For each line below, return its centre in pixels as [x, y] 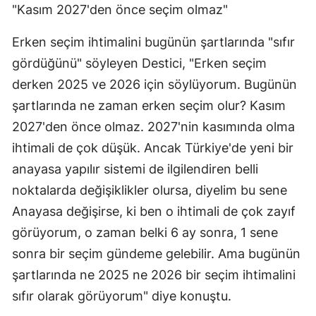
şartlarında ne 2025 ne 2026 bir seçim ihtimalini [154, 275]
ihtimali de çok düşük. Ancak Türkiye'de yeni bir [153, 148]
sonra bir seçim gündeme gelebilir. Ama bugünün [156, 254]
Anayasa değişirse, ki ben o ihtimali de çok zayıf [154, 212]
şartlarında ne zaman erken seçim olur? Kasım [149, 106]
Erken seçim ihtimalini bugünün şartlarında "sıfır [153, 42]
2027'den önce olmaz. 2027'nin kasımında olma [153, 127]
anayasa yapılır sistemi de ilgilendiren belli [135, 169]
